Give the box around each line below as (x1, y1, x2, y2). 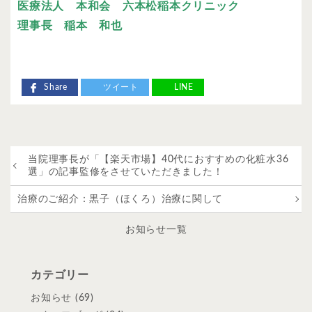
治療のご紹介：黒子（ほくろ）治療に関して (17, 194, 223, 205)
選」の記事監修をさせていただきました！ (28, 167, 224, 178)
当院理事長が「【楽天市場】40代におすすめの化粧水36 (28, 155, 289, 165)
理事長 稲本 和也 (17, 20, 123, 32)
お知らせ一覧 (125, 225, 187, 235)
